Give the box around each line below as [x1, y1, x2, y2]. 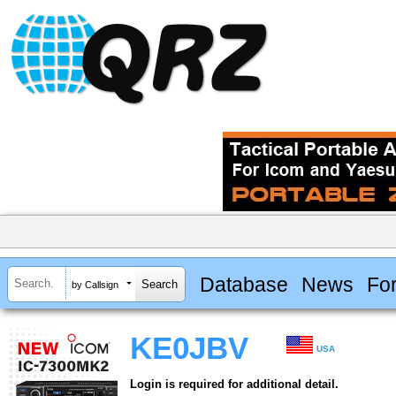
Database [199, 272, 288, 296]
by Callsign [72, 278, 118, 290]
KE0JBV [130, 331, 248, 366]
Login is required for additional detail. [130, 377, 339, 392]
